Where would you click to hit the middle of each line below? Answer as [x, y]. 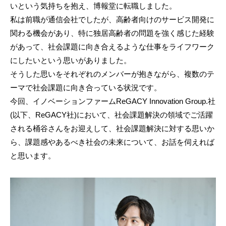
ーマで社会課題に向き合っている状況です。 [86, 87]
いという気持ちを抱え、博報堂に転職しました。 [93, 6]
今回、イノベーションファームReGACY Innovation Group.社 [113, 101]
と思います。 [33, 155]
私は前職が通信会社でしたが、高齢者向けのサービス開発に [112, 19]
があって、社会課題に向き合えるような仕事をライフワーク [112, 46]
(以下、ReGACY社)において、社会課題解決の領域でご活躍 [111, 115]
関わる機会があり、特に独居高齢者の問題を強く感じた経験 [112, 33]
